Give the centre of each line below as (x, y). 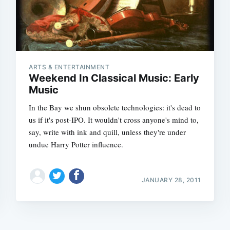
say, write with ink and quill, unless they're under (108, 132)
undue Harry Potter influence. (76, 144)
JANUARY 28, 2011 (171, 180)
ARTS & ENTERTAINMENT (69, 67)
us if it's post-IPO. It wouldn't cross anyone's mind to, (114, 119)
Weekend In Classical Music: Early (114, 78)
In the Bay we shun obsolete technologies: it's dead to (115, 107)
